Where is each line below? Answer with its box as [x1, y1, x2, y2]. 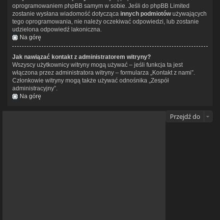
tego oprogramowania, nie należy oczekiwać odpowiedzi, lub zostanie [12, 18, 199, 25]
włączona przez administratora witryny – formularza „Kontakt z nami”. [12, 69, 195, 76]
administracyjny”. [12, 84, 57, 92]
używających [171, 10, 207, 17]
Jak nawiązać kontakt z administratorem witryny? [12, 53, 151, 60]
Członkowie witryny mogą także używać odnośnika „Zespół [12, 77, 169, 84]
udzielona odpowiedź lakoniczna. [12, 26, 102, 33]
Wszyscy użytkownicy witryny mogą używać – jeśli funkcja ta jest [12, 61, 183, 68]
